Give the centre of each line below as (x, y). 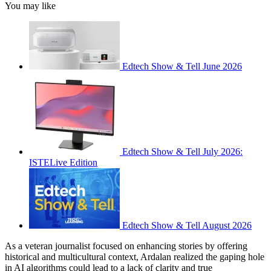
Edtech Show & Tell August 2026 (187, 225)
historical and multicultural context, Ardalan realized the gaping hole (135, 256)
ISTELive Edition (63, 162)
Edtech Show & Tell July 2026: (182, 151)
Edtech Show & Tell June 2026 (182, 66)
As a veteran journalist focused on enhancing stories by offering (126, 246)
